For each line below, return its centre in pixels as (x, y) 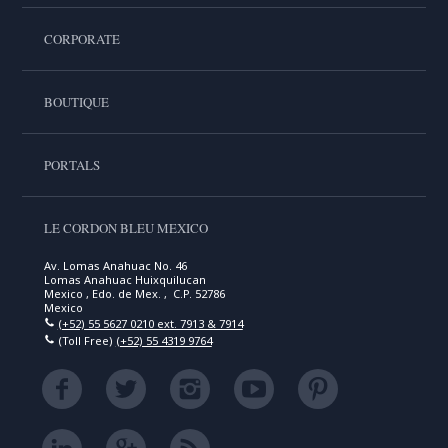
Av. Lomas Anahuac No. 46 (115, 265)
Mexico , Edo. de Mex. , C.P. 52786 (134, 293)
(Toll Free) (85, 340)
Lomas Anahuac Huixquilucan (124, 279)
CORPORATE (81, 39)
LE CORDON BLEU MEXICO (125, 228)
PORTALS (71, 165)
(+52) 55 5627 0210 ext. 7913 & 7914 (150, 323)
